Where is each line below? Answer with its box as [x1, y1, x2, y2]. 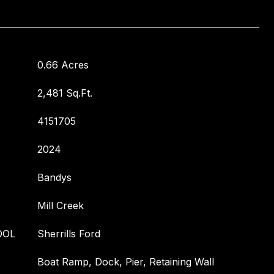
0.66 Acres [37, 59, 89, 71]
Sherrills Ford [37, 228, 100, 240]
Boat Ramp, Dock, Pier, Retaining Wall [37, 256, 214, 268]
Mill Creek [37, 199, 84, 212]
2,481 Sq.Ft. [37, 87, 92, 99]
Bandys [37, 171, 72, 183]
